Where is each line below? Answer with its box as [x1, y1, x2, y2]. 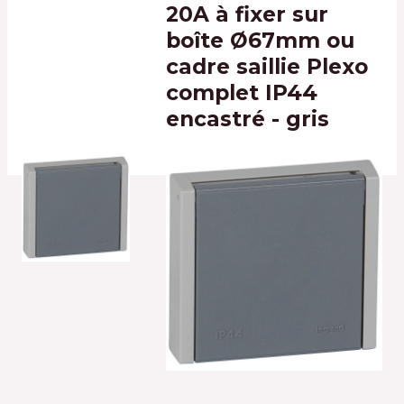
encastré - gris [165, 106, 329, 133]
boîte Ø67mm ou [165, 27, 354, 54]
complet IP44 [165, 79, 317, 106]
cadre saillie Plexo [165, 53, 368, 80]
